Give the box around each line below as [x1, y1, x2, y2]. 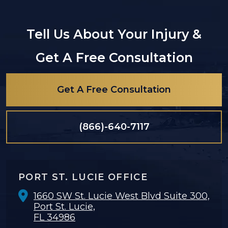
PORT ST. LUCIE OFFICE [18, 172, 148, 183]
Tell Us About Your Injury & [26, 26, 202, 42]
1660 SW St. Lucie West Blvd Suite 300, [34, 190, 210, 202]
